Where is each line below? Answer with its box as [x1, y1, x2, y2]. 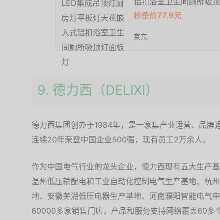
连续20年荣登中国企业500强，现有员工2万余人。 [31, 135, 210, 144]
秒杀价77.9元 [134, 10, 182, 20]
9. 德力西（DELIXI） [37, 82, 159, 98]
